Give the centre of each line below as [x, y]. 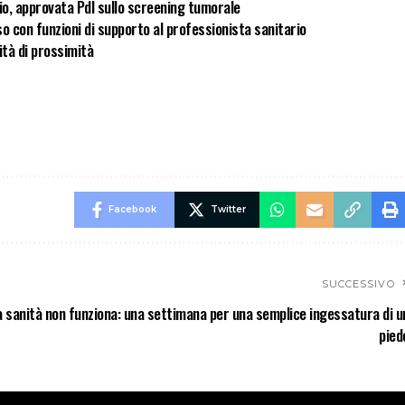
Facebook [132, 210]
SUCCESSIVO [358, 284]
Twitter [228, 210]
